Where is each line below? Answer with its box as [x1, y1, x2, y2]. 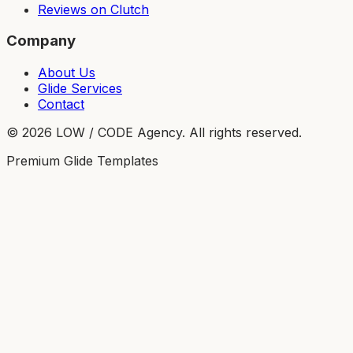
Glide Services [38, 80, 122, 96]
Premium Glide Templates [6, 153, 158, 169]
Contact [38, 96, 84, 112]
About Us [38, 65, 95, 80]
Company [6, 32, 76, 50]
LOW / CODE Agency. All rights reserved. [52, 124, 302, 140]
